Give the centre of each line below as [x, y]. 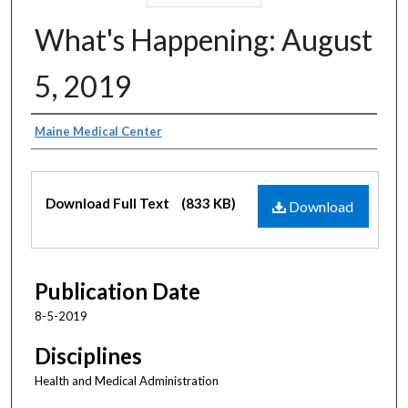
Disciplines [88, 356]
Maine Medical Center [98, 131]
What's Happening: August [204, 39]
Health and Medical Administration [127, 381]
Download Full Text [109, 203]
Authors [70, 133]
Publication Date [117, 291]
